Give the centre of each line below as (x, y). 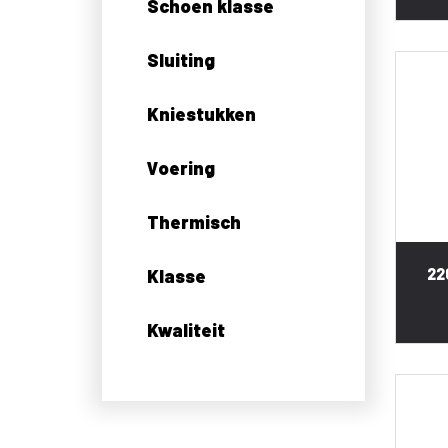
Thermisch (194, 221)
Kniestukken (201, 113)
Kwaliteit (186, 329)
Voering (181, 167)
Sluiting (181, 59)
